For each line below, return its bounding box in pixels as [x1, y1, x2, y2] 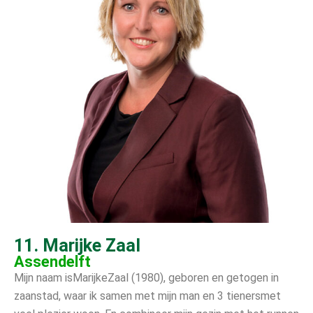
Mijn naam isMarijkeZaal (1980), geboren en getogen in [14, 270, 279, 284]
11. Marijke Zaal [14, 235, 140, 256]
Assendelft [14, 252, 91, 270]
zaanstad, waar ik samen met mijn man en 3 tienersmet [14, 289, 281, 303]
